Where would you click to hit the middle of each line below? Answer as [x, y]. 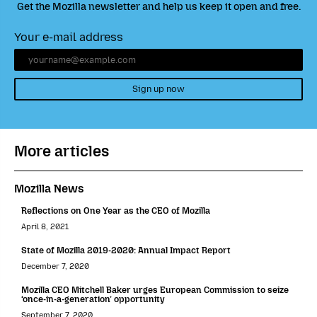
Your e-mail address [69, 37]
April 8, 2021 [45, 226]
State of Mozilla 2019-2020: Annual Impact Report [126, 250]
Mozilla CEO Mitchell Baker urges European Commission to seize [155, 289]
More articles [62, 151]
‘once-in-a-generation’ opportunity [93, 299]
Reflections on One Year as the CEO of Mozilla [116, 210]
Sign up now [158, 89]
